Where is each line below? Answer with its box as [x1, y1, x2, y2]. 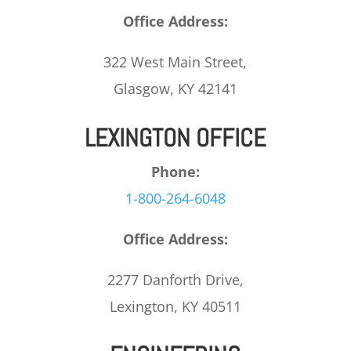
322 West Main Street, [103, 52, 248, 71]
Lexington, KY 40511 [109, 296, 241, 316]
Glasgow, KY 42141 [113, 78, 237, 98]
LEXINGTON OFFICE [85, 121, 266, 154]
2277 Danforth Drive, [107, 270, 244, 289]
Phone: [150, 161, 200, 181]
